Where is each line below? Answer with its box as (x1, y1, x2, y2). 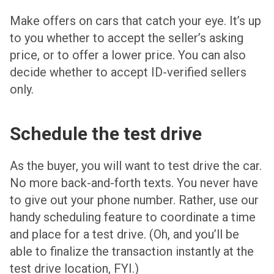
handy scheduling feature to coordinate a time (10, 209, 256, 224)
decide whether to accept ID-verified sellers (10, 64, 246, 80)
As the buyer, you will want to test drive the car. (10, 158, 262, 173)
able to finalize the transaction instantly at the (10, 243, 254, 259)
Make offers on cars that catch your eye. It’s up (10, 13, 261, 28)
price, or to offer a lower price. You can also (10, 47, 246, 62)
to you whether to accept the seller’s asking (10, 30, 243, 45)
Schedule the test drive (10, 122, 202, 144)
